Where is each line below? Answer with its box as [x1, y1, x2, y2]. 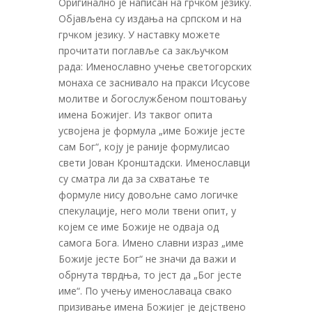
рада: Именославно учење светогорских [58, 59, 251, 73]
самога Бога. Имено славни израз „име [58, 235, 244, 249]
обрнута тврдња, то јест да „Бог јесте [58, 267, 242, 281]
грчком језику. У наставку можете [58, 27, 220, 41]
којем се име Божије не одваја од [58, 219, 219, 233]
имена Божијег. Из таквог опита [58, 107, 212, 121]
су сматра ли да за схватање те [58, 171, 210, 185]
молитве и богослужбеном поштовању [58, 91, 247, 105]
